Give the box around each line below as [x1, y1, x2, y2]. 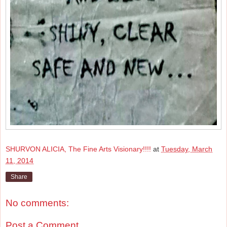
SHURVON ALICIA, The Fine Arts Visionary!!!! [6, 144, 151, 153]
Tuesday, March [161, 144, 212, 153]
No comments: [6, 198, 69, 209]
